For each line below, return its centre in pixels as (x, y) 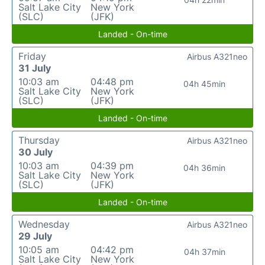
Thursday (39, 140)
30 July (35, 152)
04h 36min (205, 168)
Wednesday (44, 224)
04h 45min (205, 84)
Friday (32, 56)
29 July (35, 236)
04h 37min (204, 252)
